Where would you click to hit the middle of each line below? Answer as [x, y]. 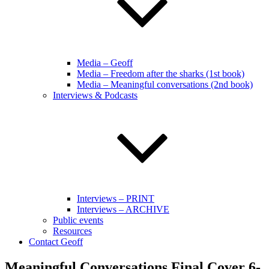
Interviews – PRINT [116, 198]
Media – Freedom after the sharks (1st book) [161, 74]
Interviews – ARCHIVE [123, 209]
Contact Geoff [56, 242]
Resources [72, 231]
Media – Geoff [105, 63]
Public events [78, 220]
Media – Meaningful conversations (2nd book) [165, 84]
